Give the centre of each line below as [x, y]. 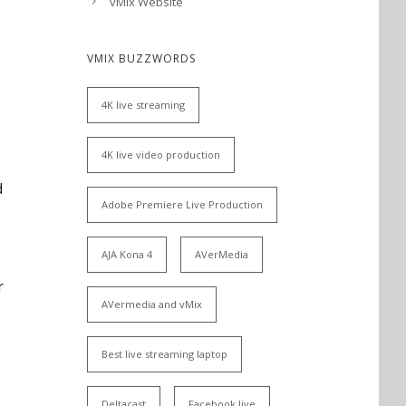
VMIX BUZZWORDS [141, 58]
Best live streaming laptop [164, 354]
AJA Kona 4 [127, 254]
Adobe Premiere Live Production [182, 204]
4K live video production [161, 155]
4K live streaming [143, 105]
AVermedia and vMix [152, 304]
